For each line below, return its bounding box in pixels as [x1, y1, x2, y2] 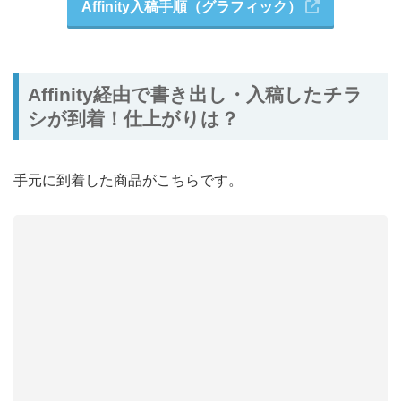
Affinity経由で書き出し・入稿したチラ [28, 84, 363, 106]
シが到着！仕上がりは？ [28, 108, 239, 130]
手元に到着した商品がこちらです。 [13, 172, 243, 188]
